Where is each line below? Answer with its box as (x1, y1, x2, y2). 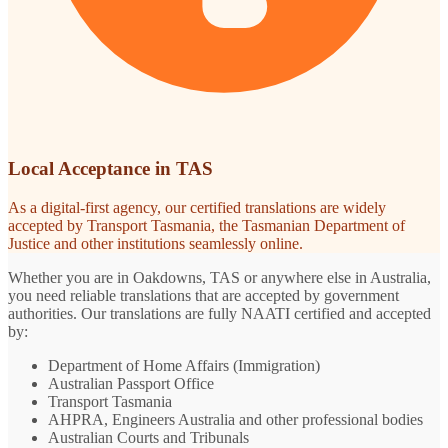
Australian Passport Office (48, 375, 214, 393)
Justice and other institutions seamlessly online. (8, 235, 303, 253)
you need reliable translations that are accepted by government (8, 287, 399, 305)
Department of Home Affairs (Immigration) (48, 357, 320, 375)
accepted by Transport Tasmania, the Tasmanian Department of (8, 217, 405, 235)
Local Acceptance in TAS (8, 158, 213, 180)
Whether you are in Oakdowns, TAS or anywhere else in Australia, (8, 269, 431, 287)
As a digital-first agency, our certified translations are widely (8, 199, 386, 217)
